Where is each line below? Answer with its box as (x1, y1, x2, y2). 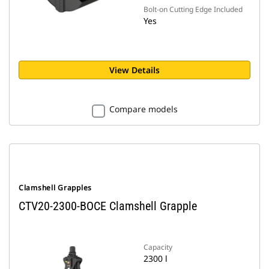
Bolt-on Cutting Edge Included (144, 4, 243, 14)
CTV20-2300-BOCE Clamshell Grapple (19, 199, 197, 213)
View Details (109, 64, 160, 76)
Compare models (109, 103, 178, 115)
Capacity (144, 242, 172, 252)
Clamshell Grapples (19, 183, 92, 193)
